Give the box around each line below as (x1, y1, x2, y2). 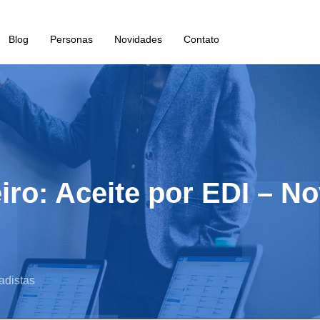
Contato (183, 34, 219, 45)
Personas (49, 34, 93, 45)
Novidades (114, 34, 162, 45)
